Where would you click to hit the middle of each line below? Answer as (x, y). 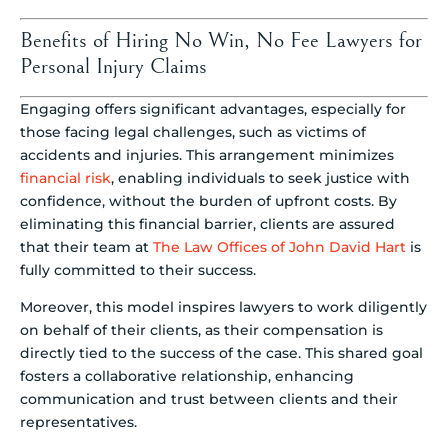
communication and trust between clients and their (209, 398)
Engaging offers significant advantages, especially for (213, 108)
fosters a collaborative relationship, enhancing (187, 375)
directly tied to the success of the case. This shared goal (221, 352)
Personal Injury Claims (113, 66)
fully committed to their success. (138, 269)
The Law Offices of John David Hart (279, 246)
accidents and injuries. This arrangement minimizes (207, 154)
